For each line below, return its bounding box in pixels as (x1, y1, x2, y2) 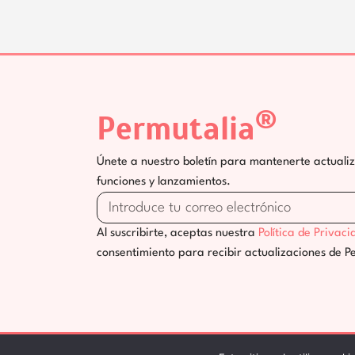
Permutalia (97, 109, 255, 149)
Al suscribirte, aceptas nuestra (97, 227, 258, 239)
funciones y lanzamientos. (97, 176, 231, 188)
